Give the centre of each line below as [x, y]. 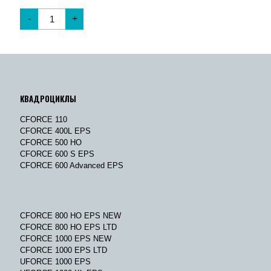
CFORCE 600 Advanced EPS [72, 165]
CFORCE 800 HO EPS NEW [70, 215]
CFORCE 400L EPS [55, 131]
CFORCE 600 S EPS [57, 154]
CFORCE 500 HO [51, 142]
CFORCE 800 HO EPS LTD [68, 227]
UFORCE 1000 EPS [55, 261]
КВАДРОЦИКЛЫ [48, 98]
